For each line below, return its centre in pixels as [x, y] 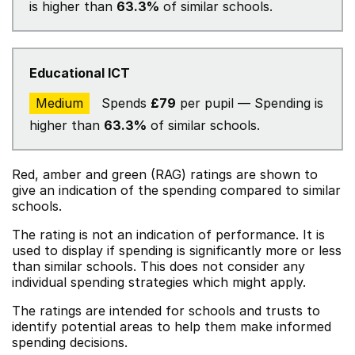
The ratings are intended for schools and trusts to [166, 311]
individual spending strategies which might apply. [159, 282]
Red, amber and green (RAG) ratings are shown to [165, 174]
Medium [59, 103]
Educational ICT [80, 73]
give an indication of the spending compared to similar [176, 190]
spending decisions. [70, 342]
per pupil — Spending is [250, 103]
